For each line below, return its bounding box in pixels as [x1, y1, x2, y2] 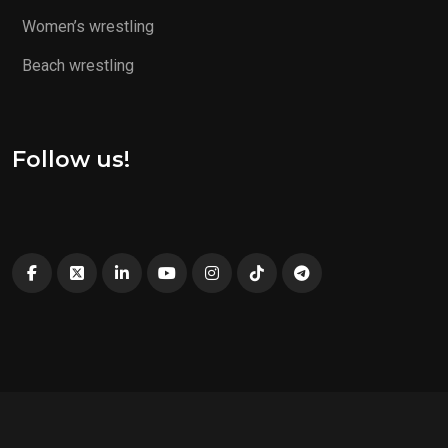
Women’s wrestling [22, 17, 154, 37]
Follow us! [12, 146, 130, 174]
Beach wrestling [22, 56, 134, 76]
